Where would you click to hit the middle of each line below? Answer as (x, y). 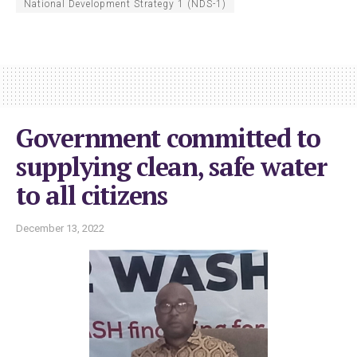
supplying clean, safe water (172, 166)
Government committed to (168, 137)
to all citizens (92, 195)
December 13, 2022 (60, 228)
